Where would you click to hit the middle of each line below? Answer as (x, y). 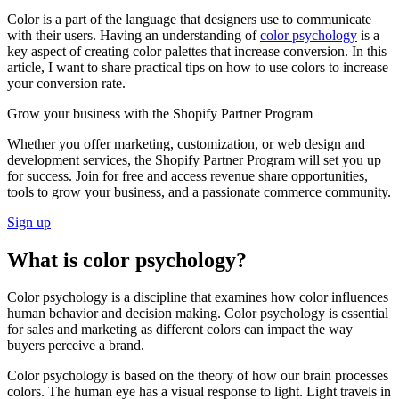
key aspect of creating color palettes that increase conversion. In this (197, 51)
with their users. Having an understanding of (134, 35)
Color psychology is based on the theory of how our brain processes (198, 376)
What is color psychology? (127, 260)
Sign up (29, 222)
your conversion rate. (66, 83)
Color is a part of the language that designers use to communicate (189, 19)
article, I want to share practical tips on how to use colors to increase (198, 67)
